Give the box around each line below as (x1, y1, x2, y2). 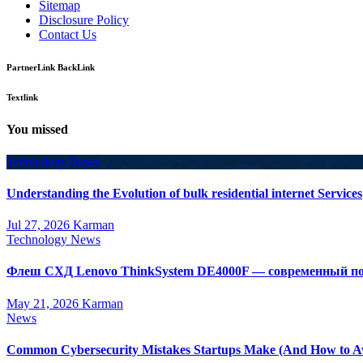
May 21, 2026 (6, 296, 82, 310)
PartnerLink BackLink (6, 62, 95, 73)
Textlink (6, 92, 38, 103)
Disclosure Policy (39, 13, 129, 28)
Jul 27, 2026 (6, 218, 73, 233)
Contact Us (39, 28, 96, 42)
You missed (6, 122, 68, 137)
